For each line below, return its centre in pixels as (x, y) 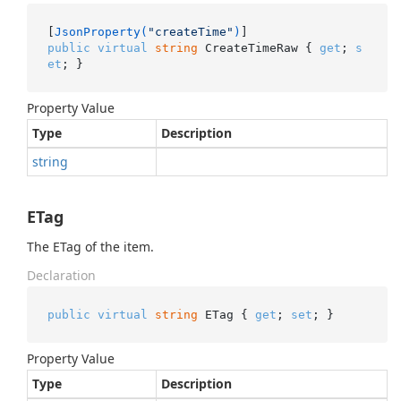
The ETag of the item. (90, 247)
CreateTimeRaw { (258, 47)
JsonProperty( (101, 31)
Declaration (61, 275)
